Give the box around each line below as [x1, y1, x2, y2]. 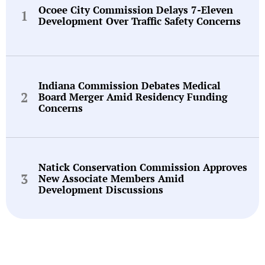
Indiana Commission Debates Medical [38, 79, 221, 93]
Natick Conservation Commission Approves [38, 160, 247, 174]
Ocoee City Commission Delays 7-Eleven [38, 2, 233, 17]
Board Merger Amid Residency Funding [38, 90, 228, 104]
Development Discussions [38, 183, 163, 197]
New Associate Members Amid [38, 172, 184, 186]
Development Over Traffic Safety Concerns [38, 14, 241, 28]
